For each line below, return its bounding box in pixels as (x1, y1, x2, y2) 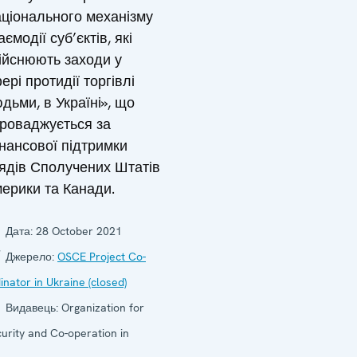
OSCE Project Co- (57, 249, 146, 264)
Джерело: (2, 249, 57, 264)
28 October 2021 (36, 223, 122, 238)
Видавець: (2, 300, 61, 315)
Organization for (61, 300, 144, 315)
